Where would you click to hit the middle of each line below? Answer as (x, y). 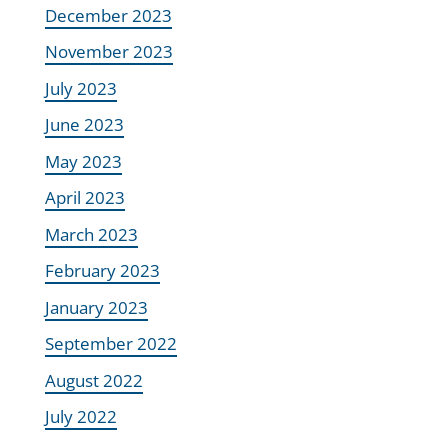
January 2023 (96, 307)
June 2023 (84, 125)
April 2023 (84, 198)
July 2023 (80, 88)
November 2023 (108, 52)
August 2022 (93, 380)
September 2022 (110, 344)
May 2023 (83, 161)
